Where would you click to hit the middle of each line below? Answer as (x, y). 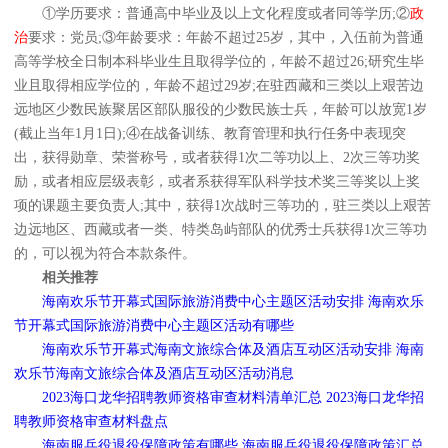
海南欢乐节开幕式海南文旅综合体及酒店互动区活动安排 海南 (233, 350)
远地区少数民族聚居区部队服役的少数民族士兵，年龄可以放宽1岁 (220, 110)
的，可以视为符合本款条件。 (105, 254)
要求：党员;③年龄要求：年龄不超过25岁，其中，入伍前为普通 (226, 38)
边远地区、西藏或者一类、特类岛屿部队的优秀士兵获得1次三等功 (220, 230)
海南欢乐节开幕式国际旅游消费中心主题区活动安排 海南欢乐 (233, 302)
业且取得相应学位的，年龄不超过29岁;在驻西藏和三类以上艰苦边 (219, 86)
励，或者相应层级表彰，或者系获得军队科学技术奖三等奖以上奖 (217, 182)
